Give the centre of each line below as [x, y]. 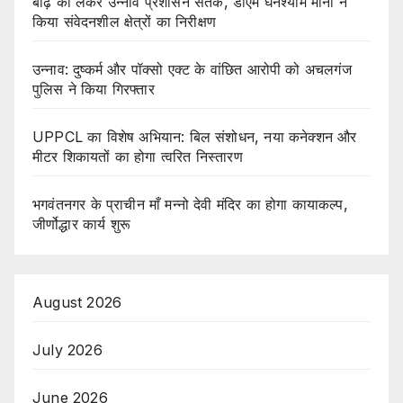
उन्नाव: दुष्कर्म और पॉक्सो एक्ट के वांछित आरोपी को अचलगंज [192, 70]
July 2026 [67, 350]
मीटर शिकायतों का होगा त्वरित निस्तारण [138, 157]
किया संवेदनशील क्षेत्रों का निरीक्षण [124, 22]
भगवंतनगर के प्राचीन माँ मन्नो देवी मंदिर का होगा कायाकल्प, [190, 205]
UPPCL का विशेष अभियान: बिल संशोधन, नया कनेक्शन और [195, 137]
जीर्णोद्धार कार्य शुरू [81, 224]
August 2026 [77, 303]
